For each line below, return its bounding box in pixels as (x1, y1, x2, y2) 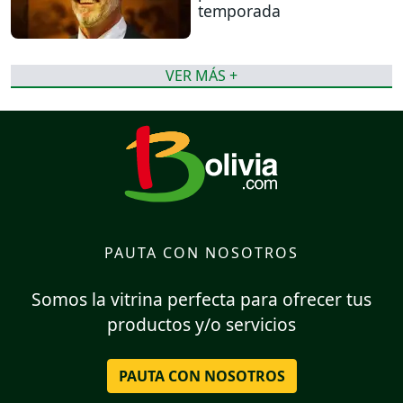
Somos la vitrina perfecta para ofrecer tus (31, 286, 372, 311)
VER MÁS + (166, 65, 237, 85)
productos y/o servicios (107, 311, 296, 336)
